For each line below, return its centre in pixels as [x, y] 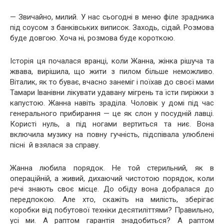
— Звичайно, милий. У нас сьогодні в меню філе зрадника [112, 17]
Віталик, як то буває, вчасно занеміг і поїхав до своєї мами [112, 82]
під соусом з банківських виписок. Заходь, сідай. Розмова [112, 27]
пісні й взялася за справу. [55, 145]
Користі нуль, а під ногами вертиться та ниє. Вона [112, 124]
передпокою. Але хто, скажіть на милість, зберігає [112, 199]
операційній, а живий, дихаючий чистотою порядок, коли [112, 178]
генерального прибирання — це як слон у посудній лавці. [112, 113]
